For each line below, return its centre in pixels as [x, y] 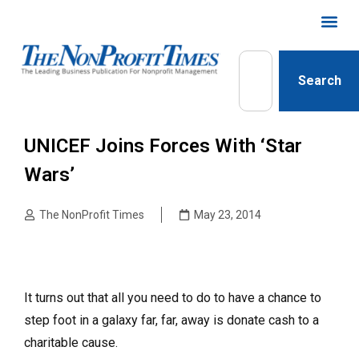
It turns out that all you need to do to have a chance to [173, 298]
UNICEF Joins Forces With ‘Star [163, 146]
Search [320, 81]
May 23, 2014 [228, 215]
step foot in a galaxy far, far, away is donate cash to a [171, 320]
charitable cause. [71, 343]
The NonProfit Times [92, 215]
